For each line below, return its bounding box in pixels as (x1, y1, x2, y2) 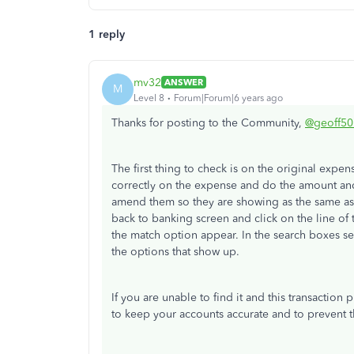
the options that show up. (111, 245, 239, 259)
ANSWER (164, 77, 203, 88)
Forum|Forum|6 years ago (174, 92, 283, 104)
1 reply (88, 28, 125, 42)
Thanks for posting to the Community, (111, 116, 305, 130)
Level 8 (134, 92, 164, 104)
